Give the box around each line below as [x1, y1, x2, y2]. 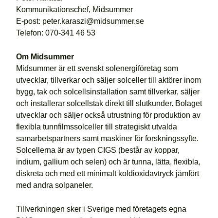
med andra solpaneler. [16, 181, 93, 189]
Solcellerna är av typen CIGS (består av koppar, [16, 145, 180, 154]
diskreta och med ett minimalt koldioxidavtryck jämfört [16, 169, 199, 178]
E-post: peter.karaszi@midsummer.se [16, 17, 144, 25]
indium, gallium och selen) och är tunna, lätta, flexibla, [16, 157, 200, 166]
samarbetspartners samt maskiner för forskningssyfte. [16, 134, 199, 143]
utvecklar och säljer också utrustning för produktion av [16, 110, 200, 119]
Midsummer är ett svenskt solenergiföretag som [16, 64, 178, 73]
